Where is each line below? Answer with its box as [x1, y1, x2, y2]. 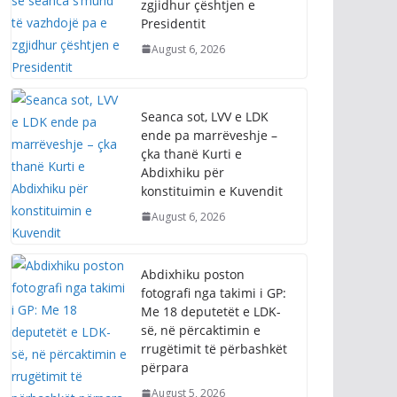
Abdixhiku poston [141, 266, 245, 283]
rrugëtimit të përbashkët [141, 340, 287, 357]
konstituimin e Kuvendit [141, 182, 283, 199]
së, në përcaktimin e [141, 322, 261, 339]
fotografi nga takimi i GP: [141, 284, 286, 301]
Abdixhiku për [141, 163, 224, 181]
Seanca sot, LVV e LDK [141, 107, 269, 125]
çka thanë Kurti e [141, 144, 242, 162]
